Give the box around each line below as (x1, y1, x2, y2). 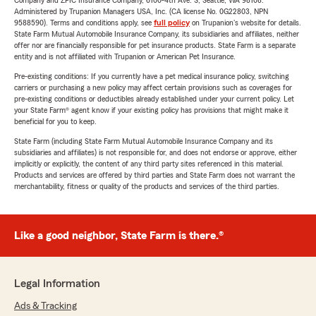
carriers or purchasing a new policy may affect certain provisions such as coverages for (14, 83, 292, 92)
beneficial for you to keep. (14, 117, 97, 126)
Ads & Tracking (14, 301, 77, 311)
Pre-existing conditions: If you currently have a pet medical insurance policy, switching (14, 72, 289, 80)
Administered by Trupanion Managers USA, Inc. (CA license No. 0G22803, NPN (14, 7, 268, 16)
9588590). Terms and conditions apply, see (14, 18, 154, 27)
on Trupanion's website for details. (190, 18, 301, 27)
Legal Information (14, 278, 100, 289)
